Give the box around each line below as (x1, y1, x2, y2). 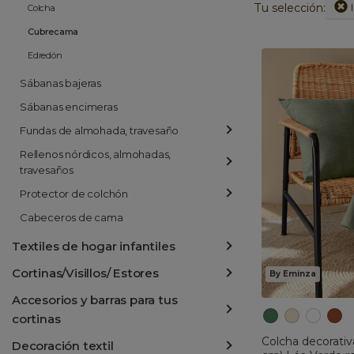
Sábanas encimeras (20, 100, 118, 113)
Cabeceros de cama (20, 211, 123, 224)
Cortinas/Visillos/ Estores (12, 265, 159, 281)
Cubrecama (28, 26, 79, 37)
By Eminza (269, 268, 316, 279)
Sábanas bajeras (20, 77, 101, 89)
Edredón (28, 50, 62, 61)
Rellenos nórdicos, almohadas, (20, 148, 171, 160)
